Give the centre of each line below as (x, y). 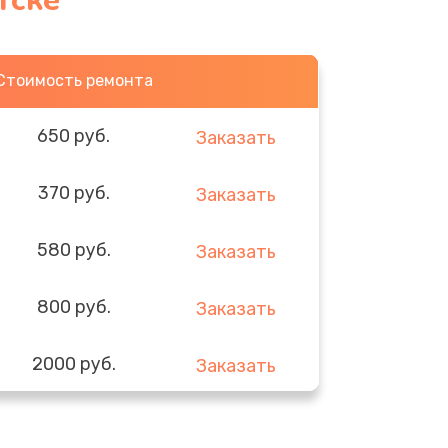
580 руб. (73, 249)
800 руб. (73, 306)
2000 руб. (73, 363)
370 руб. (73, 192)
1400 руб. (73, 420)
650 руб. (74, 135)
